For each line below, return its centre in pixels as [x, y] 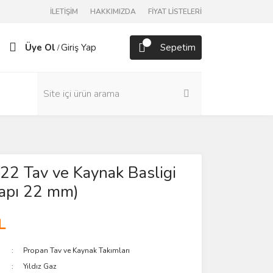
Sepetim [178, 48]
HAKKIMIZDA [113, 12]
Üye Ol [40, 48]
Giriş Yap [79, 48]
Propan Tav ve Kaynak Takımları [77, 250]
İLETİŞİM [64, 12]
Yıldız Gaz [40, 266]
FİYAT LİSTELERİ [175, 12]
